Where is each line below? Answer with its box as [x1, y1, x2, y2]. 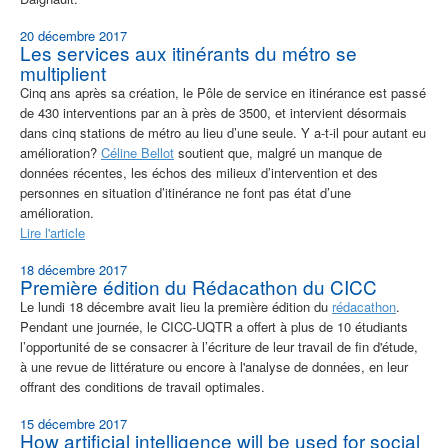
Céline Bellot [101, 143, 174, 163]
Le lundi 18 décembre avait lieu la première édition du [20, 297, 332, 317]
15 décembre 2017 [20, 414, 127, 434]
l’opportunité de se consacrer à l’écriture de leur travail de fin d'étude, [20, 337, 418, 357]
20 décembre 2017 [20, 26, 127, 46]
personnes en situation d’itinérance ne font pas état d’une [20, 183, 351, 203]
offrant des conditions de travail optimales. [20, 377, 265, 397]
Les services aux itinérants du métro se [20, 39, 357, 67]
